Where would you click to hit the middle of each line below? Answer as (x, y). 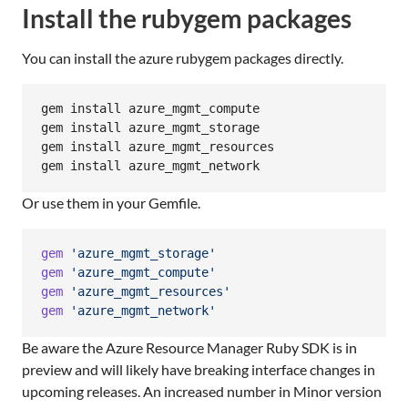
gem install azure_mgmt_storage (150, 128)
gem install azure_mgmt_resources (158, 147)
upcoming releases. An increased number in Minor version (202, 391)
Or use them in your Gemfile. (111, 202)
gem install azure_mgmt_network (150, 166)
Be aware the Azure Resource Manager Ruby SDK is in (189, 347)
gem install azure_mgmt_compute (150, 109)
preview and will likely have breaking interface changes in (199, 369)
